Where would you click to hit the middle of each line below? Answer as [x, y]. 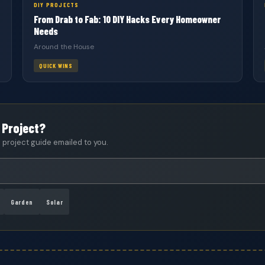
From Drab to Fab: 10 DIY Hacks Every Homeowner [127, 19]
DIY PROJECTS [56, 5]
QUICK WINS [56, 66]
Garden [22, 202]
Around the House [64, 47]
